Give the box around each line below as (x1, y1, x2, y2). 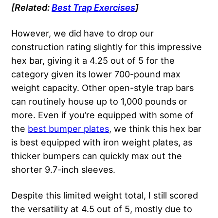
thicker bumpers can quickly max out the (11, 150, 182, 161)
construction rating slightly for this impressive (11, 41, 202, 52)
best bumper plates (28, 123, 109, 134)
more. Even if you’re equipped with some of (11, 109, 194, 120)
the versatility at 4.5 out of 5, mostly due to (11, 203, 192, 214)
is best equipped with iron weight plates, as (11, 136, 192, 147)
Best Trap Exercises (52, 1, 135, 13)
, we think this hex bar (109, 123, 201, 134)
